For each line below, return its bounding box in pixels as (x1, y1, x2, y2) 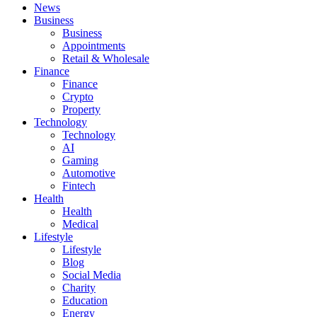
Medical (62, 217, 98, 230)
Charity (62, 281, 96, 294)
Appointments (62, 39, 125, 52)
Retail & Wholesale (62, 52, 149, 64)
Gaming (62, 154, 98, 166)
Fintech (62, 179, 96, 192)
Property (62, 103, 100, 115)
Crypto (62, 90, 93, 103)
